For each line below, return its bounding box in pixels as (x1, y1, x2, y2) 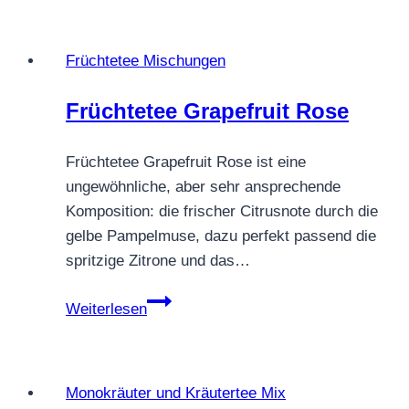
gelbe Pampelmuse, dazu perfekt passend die (66, 226, 376, 245)
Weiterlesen (66, 299, 147, 318)
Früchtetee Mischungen (66, 51, 225, 69)
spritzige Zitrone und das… (66, 251, 250, 269)
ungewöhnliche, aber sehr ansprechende (66, 177, 341, 195)
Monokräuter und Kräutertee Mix (66, 383, 286, 402)
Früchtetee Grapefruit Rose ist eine (66, 152, 306, 171)
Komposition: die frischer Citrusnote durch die (66, 202, 378, 220)
